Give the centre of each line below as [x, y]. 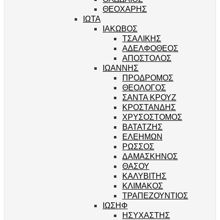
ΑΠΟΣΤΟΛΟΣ [147, 57]
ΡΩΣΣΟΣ [138, 146]
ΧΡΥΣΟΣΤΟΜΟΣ [152, 116]
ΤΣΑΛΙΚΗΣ [142, 38]
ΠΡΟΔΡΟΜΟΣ [148, 77]
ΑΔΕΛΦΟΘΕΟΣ [150, 48]
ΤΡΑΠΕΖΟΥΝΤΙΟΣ [155, 195]
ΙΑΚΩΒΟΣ [120, 28]
